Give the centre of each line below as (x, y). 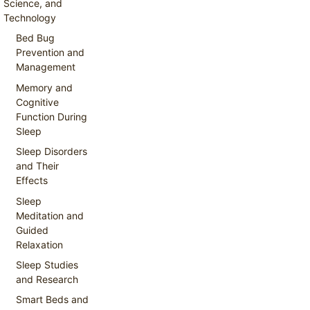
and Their (38, 166)
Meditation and (50, 215)
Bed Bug (36, 38)
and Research (47, 279)
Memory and (45, 87)
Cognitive (38, 102)
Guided (33, 230)
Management (46, 67)
